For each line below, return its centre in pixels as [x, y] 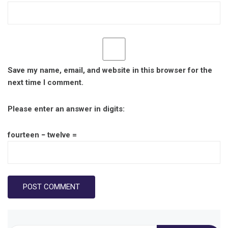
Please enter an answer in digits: [66, 109]
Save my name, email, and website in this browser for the [110, 70]
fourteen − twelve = [42, 135]
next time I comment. [46, 83]
